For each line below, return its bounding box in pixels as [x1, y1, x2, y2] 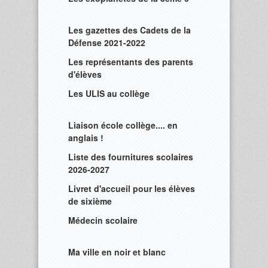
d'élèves [68, 68, 102, 80]
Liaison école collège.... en [68, 119, 178, 131]
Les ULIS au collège [68, 87, 150, 99]
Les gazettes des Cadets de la [68, 24, 191, 36]
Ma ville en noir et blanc [68, 246, 166, 258]
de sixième [68, 195, 112, 207]
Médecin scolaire [68, 214, 138, 226]
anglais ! [68, 132, 103, 144]
